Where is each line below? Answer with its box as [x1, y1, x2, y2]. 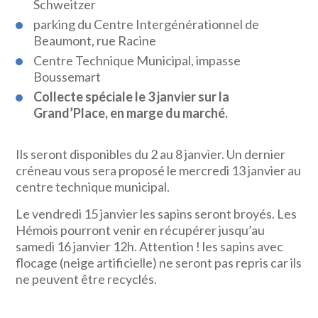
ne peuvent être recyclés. [16, 271, 158, 287]
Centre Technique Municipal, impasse [33, 53, 241, 68]
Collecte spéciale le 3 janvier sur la [33, 89, 230, 104]
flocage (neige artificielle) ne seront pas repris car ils [16, 255, 302, 270]
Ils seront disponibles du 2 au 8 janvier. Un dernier [16, 146, 286, 162]
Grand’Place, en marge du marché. [33, 105, 229, 121]
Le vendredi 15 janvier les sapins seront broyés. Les [16, 206, 297, 221]
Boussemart [33, 69, 102, 84]
